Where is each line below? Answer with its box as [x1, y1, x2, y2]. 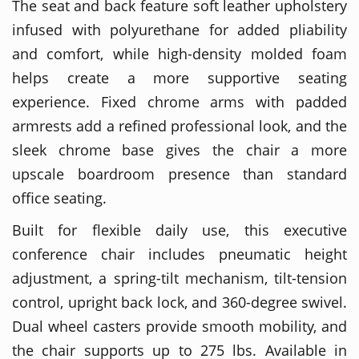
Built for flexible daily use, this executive [12, 220, 347, 240]
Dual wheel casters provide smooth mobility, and [12, 316, 347, 336]
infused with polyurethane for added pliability [12, 19, 347, 39]
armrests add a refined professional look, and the [12, 115, 347, 135]
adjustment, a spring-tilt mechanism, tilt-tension [12, 268, 347, 288]
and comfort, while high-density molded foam [12, 43, 347, 63]
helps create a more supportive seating [12, 67, 347, 87]
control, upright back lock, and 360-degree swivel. [12, 292, 347, 312]
